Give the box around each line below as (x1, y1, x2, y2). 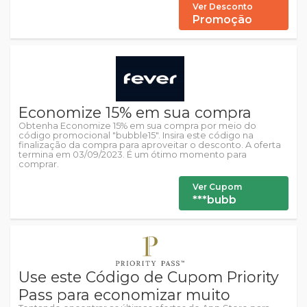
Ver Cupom (193, 182, 242, 192)
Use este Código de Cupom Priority (19, 267, 279, 286)
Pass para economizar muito (19, 285, 230, 304)
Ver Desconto (193, 1, 253, 12)
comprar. (19, 159, 59, 169)
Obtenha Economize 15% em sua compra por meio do (19, 121, 256, 131)
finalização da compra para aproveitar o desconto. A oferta (19, 140, 281, 150)
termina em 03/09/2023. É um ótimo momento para (19, 149, 247, 160)
